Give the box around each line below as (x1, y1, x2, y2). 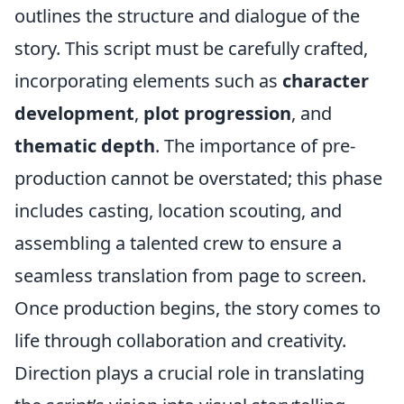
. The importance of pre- (155, 133, 355, 158)
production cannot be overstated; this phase (14, 166, 382, 190)
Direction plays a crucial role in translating (14, 361, 364, 385)
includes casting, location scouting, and (14, 198, 342, 223)
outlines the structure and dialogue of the (14, 4, 360, 28)
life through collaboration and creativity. (14, 328, 346, 353)
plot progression (143, 101, 291, 125)
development (14, 101, 134, 125)
